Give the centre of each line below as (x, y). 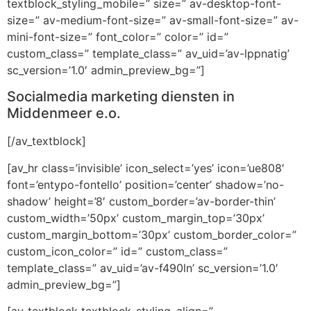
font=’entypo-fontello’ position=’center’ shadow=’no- (145, 184)
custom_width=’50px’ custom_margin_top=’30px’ (136, 218)
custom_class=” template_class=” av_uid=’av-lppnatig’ (148, 54)
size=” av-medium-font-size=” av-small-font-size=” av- (153, 20)
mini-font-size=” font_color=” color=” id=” (118, 37)
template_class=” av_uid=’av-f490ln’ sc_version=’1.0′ (143, 268)
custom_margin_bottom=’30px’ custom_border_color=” (152, 234)
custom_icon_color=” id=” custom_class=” (117, 251)
